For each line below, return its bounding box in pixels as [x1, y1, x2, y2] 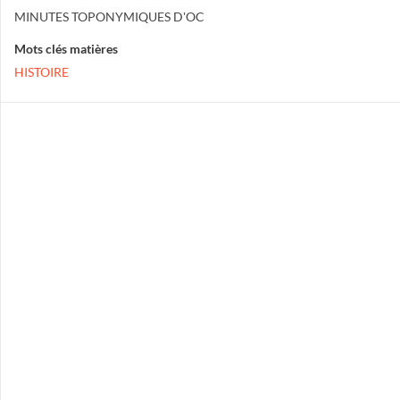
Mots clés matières [14, 41, 118, 56]
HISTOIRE [14, 64, 69, 79]
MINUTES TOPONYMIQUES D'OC [14, 9, 204, 24]
